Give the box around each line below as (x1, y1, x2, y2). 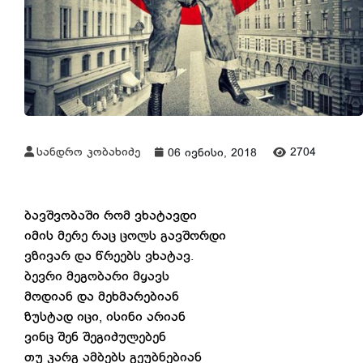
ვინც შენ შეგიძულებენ (24, 329, 166, 345)
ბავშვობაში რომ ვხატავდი (24, 207, 197, 224)
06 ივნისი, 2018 (168, 146, 261, 160)
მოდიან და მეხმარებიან (24, 288, 179, 305)
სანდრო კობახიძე (36, 145, 140, 160)
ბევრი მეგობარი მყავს (24, 268, 173, 284)
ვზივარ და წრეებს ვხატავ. (24, 248, 194, 264)
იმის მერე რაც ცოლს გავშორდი (24, 228, 226, 244)
